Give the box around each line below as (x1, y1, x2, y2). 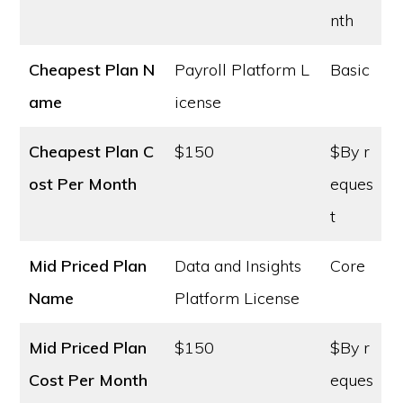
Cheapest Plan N (29, 59, 156, 80)
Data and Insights (175, 255, 302, 276)
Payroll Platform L (175, 59, 310, 80)
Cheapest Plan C (29, 141, 155, 162)
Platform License (175, 288, 300, 309)
